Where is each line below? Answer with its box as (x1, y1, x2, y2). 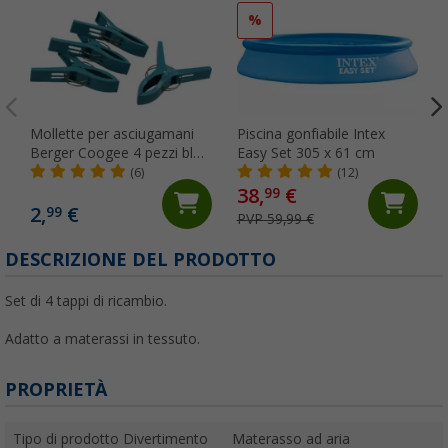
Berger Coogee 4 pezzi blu (30, 144, 201, 161)
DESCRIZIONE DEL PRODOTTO (5, 248, 276, 270)
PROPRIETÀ (5, 378, 107, 400)
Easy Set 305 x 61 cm (236, 144, 375, 161)
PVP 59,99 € (236, 210, 314, 227)
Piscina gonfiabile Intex (236, 125, 385, 142)
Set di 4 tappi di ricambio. (5, 292, 167, 309)
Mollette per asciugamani (30, 125, 194, 142)
